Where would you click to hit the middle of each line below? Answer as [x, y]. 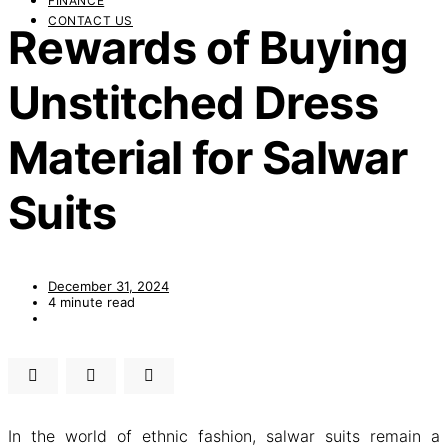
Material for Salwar [208, 158]
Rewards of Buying [208, 48]
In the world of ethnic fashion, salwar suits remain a [224, 435]
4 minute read [91, 301]
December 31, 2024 [108, 285]
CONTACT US [90, 20]
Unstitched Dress [193, 103]
